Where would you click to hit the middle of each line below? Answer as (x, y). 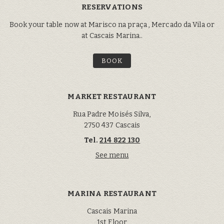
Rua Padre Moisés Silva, (112, 114)
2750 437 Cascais (112, 125)
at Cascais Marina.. (112, 36)
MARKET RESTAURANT (112, 97)
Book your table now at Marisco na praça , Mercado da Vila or (112, 25)
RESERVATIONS (112, 7)
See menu (112, 155)
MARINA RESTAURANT (112, 194)
